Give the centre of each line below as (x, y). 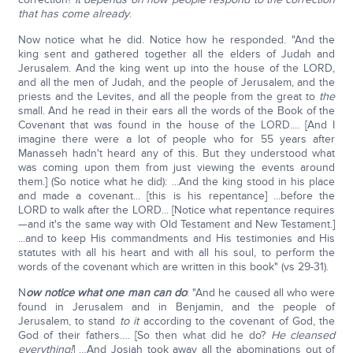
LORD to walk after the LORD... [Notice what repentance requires (176, 210)
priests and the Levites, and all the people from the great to (169, 97)
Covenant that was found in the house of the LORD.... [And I (176, 125)
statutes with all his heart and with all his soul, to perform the (176, 253)
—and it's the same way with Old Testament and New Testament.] (176, 224)
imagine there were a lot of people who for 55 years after (176, 139)
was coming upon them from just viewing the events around (176, 167)
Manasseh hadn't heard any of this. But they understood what (176, 153)
